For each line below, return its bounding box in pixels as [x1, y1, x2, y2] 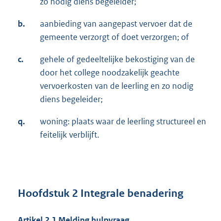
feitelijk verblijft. [40, 129, 99, 140]
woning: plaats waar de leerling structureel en [40, 115, 206, 127]
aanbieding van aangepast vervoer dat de [40, 18, 192, 29]
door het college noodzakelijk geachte [40, 67, 180, 78]
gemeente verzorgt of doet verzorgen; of [40, 31, 189, 42]
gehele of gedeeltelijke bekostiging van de [40, 53, 195, 65]
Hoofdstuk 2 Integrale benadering [18, 187, 184, 200]
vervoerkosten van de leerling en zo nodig [40, 80, 193, 91]
